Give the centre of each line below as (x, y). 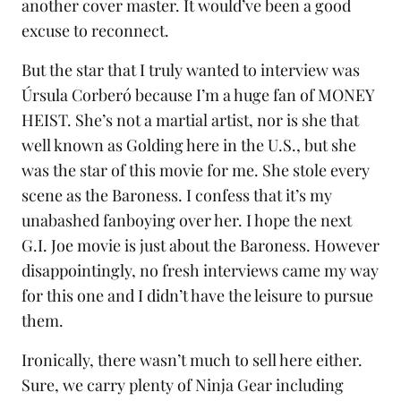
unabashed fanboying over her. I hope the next (187, 220)
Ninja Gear (234, 384)
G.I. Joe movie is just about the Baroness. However (200, 245)
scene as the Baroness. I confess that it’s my (177, 195)
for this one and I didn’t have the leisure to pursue (197, 295)
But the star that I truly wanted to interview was (191, 69)
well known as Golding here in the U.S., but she (189, 145)
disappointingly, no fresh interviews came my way (200, 270)
